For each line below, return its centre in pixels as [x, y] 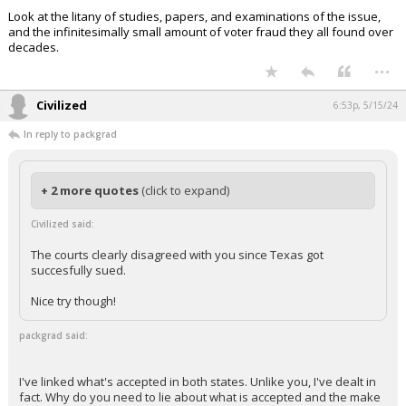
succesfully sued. [78, 270]
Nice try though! [73, 301]
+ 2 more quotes [91, 190]
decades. [34, 47]
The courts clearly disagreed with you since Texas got [177, 255]
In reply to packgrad [70, 134]
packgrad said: [53, 335]
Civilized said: [63, 224]
